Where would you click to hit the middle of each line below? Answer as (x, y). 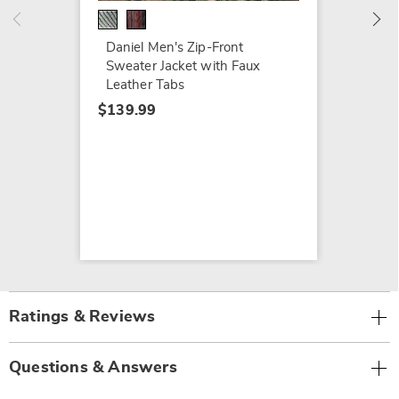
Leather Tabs (145, 85)
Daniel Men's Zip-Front (175, 48)
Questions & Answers (93, 368)
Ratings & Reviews (82, 318)
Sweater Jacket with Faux (183, 67)
